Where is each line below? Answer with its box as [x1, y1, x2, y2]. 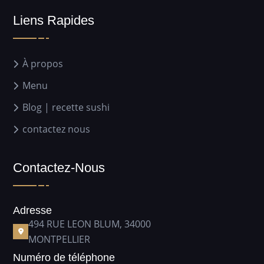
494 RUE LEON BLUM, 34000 [28, 217, 151, 230]
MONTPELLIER [28, 232, 90, 246]
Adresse [13, 204, 52, 216]
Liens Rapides [13, 12, 94, 28]
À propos [22, 57, 63, 70]
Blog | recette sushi [22, 100, 110, 114]
